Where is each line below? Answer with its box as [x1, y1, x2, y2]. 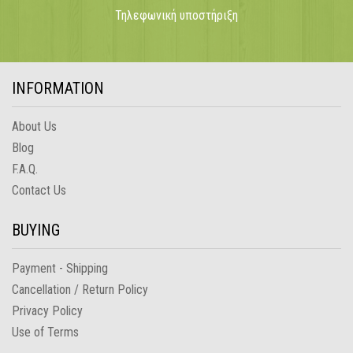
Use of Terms [12, 325, 79, 340]
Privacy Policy [12, 303, 83, 319]
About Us [12, 119, 57, 135]
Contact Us [12, 183, 66, 199]
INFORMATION [12, 79, 104, 98]
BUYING [12, 221, 60, 240]
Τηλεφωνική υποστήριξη [115, 8, 238, 24]
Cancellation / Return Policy [12, 282, 148, 298]
